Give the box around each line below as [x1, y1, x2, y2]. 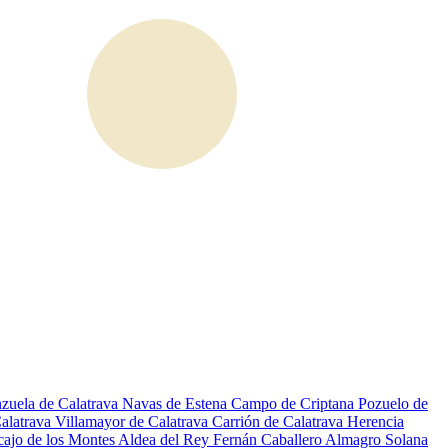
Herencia [347, 413, 404, 430]
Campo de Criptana [231, 395, 358, 412]
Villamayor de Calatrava [55, 413, 212, 430]
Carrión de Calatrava [212, 413, 347, 430]
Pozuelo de [358, 395, 428, 412]
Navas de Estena [122, 395, 231, 412]
